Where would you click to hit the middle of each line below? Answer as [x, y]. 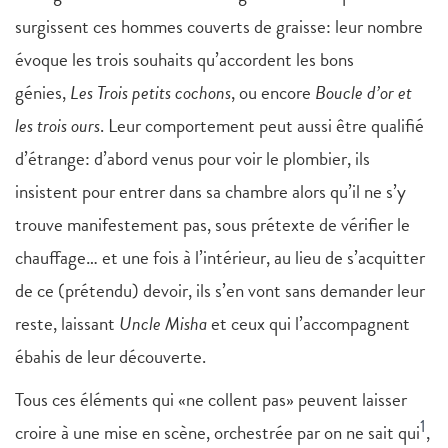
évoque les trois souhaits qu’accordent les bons [184, 60]
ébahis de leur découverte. [110, 357]
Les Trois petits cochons [150, 93]
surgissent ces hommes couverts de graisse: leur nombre [219, 27]
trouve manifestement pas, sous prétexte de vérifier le [212, 225]
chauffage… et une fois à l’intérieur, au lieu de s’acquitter [220, 258]
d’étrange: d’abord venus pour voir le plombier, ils [192, 159]
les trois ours [57, 126]
